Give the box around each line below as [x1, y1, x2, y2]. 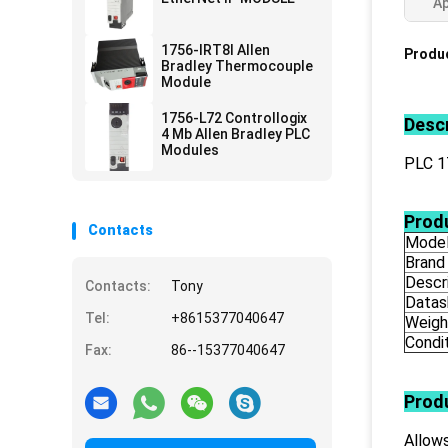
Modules [161, 142, 219, 158]
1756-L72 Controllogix [161, 110, 307, 126]
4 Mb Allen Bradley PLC [161, 126, 310, 142]
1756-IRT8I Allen [161, 42, 270, 58]
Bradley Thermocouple [161, 58, 313, 74]
